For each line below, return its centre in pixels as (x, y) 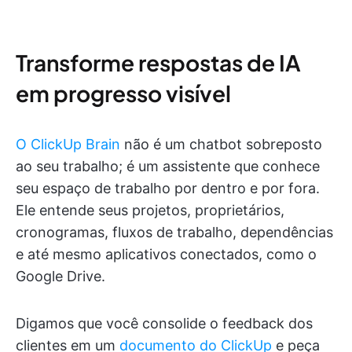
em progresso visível (123, 93)
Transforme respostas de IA (158, 63)
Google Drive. (60, 277)
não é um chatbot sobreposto (221, 145)
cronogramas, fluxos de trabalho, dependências (174, 233)
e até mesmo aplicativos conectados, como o (166, 255)
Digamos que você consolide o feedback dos (164, 324)
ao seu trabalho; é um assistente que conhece (168, 167)
